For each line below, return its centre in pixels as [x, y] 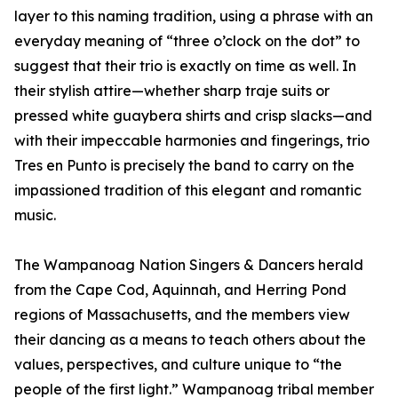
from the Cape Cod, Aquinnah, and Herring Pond [180, 290]
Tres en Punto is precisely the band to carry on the [184, 166]
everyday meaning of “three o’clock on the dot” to [187, 41]
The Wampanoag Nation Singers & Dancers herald [189, 265]
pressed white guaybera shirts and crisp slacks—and [193, 116]
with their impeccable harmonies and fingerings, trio [192, 141]
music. [35, 215]
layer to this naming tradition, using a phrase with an [194, 16]
